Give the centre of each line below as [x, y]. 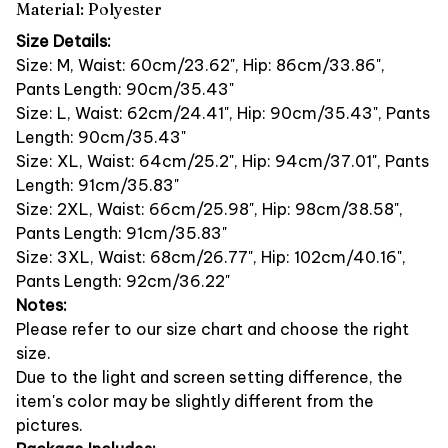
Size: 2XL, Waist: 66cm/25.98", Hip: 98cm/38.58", [209, 208]
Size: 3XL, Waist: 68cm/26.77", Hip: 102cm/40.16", [211, 256]
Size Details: [63, 40]
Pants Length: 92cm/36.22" [123, 280]
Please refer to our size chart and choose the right [212, 328]
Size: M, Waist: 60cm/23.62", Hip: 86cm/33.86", [200, 64]
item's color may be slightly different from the [195, 400]
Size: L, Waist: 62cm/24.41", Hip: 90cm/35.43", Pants [223, 112]
